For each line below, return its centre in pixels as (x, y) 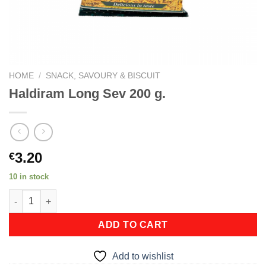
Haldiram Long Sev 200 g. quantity (78, 196)
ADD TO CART (133, 225)
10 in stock (29, 177)
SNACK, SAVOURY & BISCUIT (103, 76)
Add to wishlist (143, 256)
